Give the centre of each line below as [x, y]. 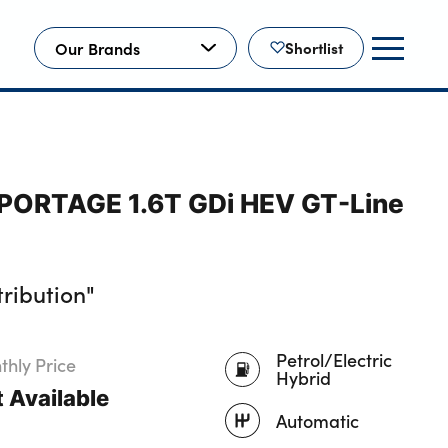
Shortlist [313, 48]
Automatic [317, 420]
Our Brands [97, 47]
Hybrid [303, 378]
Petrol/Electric [334, 360]
